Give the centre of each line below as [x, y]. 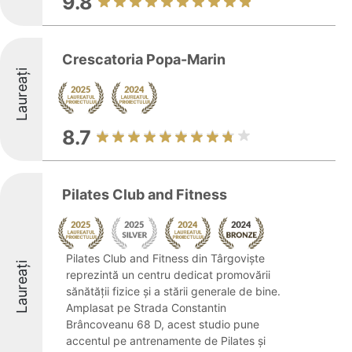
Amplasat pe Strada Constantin [146, 308]
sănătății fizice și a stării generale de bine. [173, 291]
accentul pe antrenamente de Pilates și [166, 341]
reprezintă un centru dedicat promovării [168, 275]
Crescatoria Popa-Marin [144, 59]
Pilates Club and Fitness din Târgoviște [165, 258]
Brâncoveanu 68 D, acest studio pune [163, 324]
